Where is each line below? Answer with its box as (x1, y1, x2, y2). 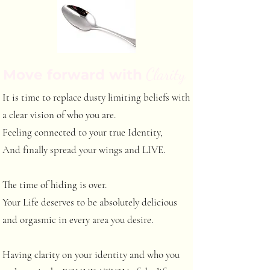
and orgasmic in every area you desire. (2, 213, 153, 226)
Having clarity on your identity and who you (2, 248, 180, 261)
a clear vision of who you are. (2, 108, 118, 121)
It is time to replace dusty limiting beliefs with (2, 91, 190, 104)
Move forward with (3, 66, 142, 83)
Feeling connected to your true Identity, (2, 126, 163, 139)
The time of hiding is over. (2, 178, 107, 191)
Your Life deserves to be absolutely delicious (2, 196, 177, 209)
